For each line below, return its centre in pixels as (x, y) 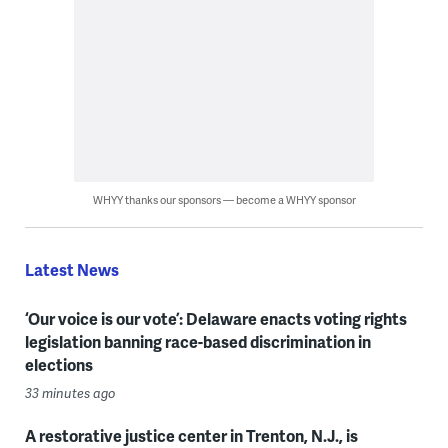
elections (58, 364)
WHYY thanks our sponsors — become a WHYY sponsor (224, 199)
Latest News (71, 269)
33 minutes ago (70, 392)
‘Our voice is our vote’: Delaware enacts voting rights (215, 318)
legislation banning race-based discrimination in (197, 341)
